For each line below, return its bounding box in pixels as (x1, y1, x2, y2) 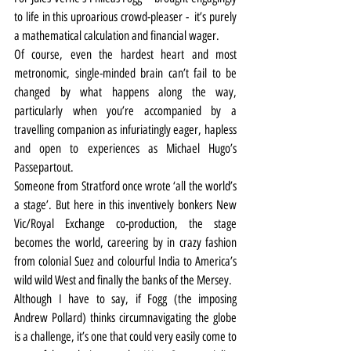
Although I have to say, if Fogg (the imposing (14, 291, 237, 306)
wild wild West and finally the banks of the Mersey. (14, 272, 232, 288)
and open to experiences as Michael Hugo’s (14, 140, 237, 156)
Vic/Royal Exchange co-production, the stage (14, 215, 237, 231)
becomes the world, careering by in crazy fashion (14, 234, 237, 250)
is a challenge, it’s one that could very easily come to (14, 328, 237, 344)
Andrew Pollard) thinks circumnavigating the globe (14, 309, 237, 325)
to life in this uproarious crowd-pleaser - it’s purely (14, 9, 237, 24)
